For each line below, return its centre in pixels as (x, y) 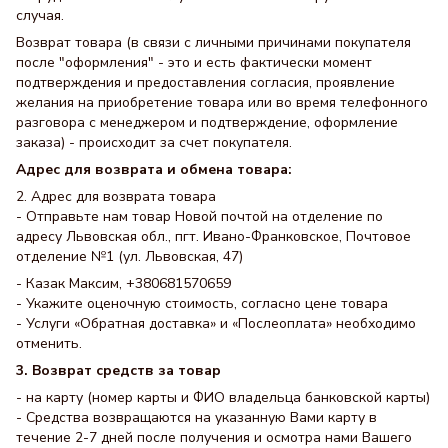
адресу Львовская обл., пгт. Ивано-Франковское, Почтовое (213, 237)
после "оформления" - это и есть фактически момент (194, 63)
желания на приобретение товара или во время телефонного (222, 103)
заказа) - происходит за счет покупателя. (154, 143)
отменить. (49, 344)
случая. (40, 16)
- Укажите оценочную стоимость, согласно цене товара (202, 304)
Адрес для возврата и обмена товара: (154, 170)
